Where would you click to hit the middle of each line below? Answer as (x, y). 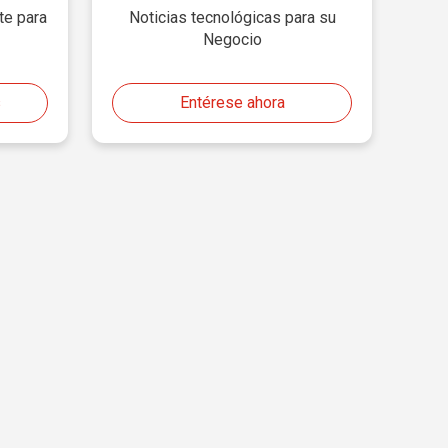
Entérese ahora (232, 102)
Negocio (232, 39)
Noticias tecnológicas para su (232, 17)
